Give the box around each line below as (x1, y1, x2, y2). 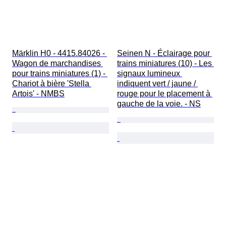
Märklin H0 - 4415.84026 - (12, 49, 107, 58)
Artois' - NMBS (12, 89, 65, 98)
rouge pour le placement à (117, 89, 212, 98)
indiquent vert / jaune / (117, 79, 198, 88)
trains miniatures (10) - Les (117, 59, 214, 68)
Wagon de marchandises (12, 59, 103, 68)
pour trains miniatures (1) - (12, 69, 107, 78)
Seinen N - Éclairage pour (117, 49, 212, 58)
